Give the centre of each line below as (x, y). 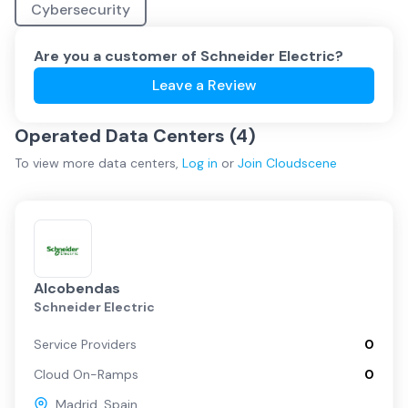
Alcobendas (77, 288)
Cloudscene (301, 163)
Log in (200, 163)
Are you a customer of (117, 56)
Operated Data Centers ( (125, 136)
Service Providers (85, 344)
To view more (56, 163)
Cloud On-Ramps (86, 374)
